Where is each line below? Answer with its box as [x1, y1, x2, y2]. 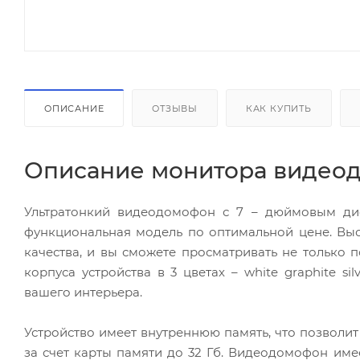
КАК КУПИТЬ [245, 102, 312, 114]
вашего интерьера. [24, 284, 142, 300]
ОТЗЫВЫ [152, 102, 198, 114]
